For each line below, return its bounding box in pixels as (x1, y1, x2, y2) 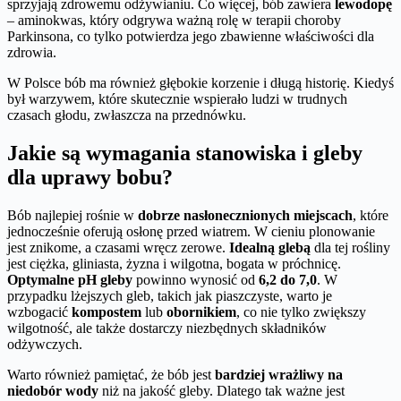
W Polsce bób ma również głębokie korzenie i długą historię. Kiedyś (7, 75, 394, 91)
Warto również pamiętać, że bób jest (7, 366, 215, 382)
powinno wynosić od (132, 271, 259, 287)
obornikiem (166, 303, 236, 320)
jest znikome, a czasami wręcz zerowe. (7, 239, 229, 255)
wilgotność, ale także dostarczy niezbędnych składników (7, 320, 327, 336)
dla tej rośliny (311, 239, 390, 255)
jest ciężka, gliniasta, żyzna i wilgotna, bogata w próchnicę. (7, 255, 341, 271)
